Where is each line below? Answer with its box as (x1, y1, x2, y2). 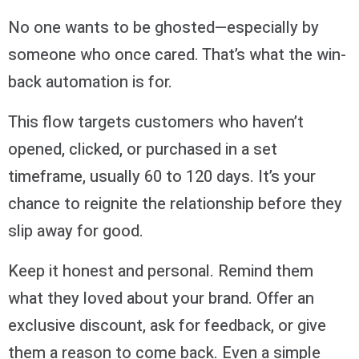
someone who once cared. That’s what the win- (8, 43, 346, 67)
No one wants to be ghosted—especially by (8, 16, 319, 40)
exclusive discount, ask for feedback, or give (8, 314, 326, 338)
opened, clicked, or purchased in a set (8, 138, 277, 162)
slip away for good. (8, 220, 143, 244)
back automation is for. (8, 71, 172, 95)
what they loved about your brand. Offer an (8, 287, 314, 311)
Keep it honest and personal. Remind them (8, 260, 313, 284)
